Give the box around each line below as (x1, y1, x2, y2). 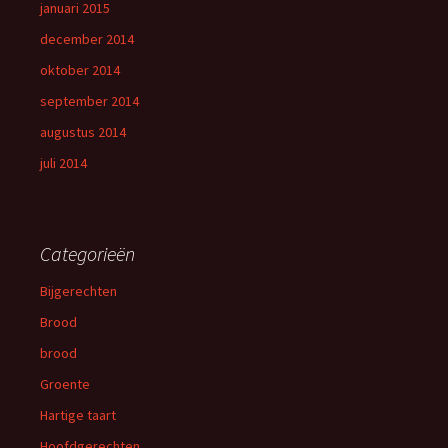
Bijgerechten (40, 282, 117, 300)
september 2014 (40, 92, 139, 110)
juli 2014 (40, 154, 87, 172)
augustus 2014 (40, 123, 126, 141)
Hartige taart (40, 406, 116, 424)
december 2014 (40, 30, 134, 48)
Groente (40, 375, 90, 393)
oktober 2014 (40, 61, 120, 79)
